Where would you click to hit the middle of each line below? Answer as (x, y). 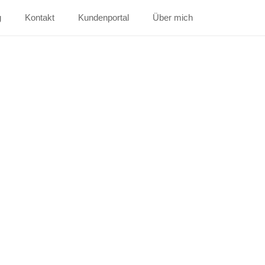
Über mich (173, 17)
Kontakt (40, 17)
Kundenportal (104, 17)
